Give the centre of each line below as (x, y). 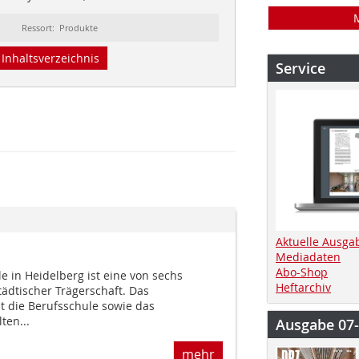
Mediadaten (308, 256)
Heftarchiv (303, 287)
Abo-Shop (302, 272)
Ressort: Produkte (60, 27)
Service (301, 68)
